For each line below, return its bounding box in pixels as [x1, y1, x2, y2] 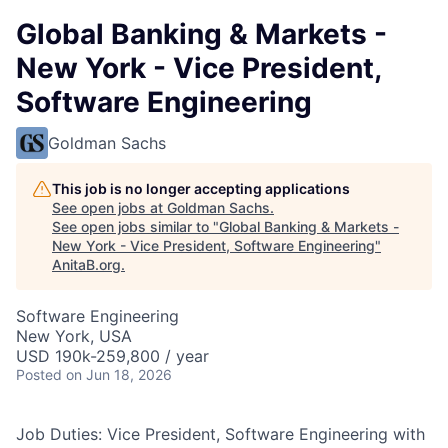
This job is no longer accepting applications [52, 180, 350, 197]
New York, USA [16, 326, 132, 346]
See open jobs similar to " [52, 218, 219, 235]
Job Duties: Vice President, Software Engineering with [16, 424, 425, 444]
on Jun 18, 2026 [66, 366, 172, 383]
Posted [16, 366, 62, 383]
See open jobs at [52, 199, 167, 216]
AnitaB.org [52, 256, 121, 273]
